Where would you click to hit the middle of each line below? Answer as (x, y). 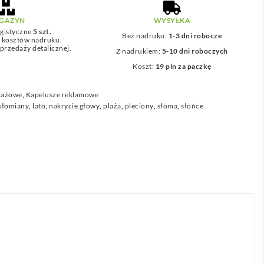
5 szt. (42, 31)
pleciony (139, 105)
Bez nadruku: (145, 35)
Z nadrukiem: (139, 51)
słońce (192, 105)
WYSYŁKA (172, 20)
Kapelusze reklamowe (62, 94)
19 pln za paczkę (183, 66)
